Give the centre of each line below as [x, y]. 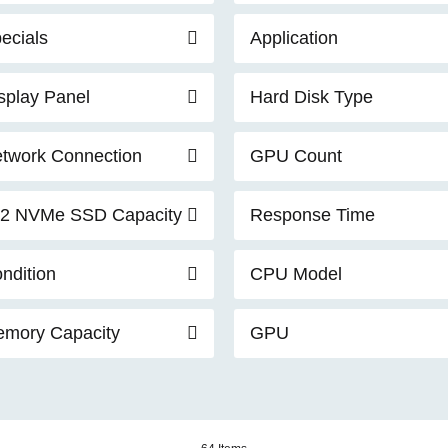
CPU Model [296, 273]
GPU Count [296, 155]
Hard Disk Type [311, 96]
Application [294, 37]
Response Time [312, 214]
